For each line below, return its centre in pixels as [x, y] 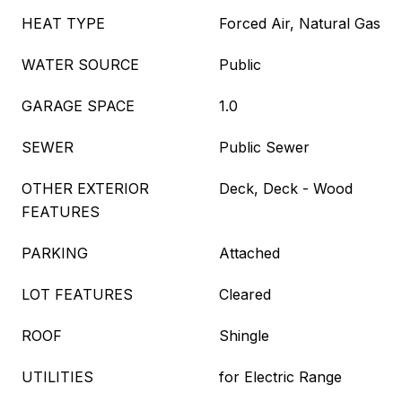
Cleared [245, 294]
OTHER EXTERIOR [85, 188]
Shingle [244, 336]
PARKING [55, 253]
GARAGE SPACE [78, 106]
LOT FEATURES [77, 294]
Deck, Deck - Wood [286, 188]
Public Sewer [264, 147]
